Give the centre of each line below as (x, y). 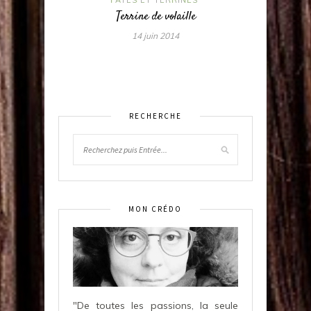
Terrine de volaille (155, 16)
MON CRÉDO (155, 209)
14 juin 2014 (155, 35)
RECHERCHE (155, 116)
